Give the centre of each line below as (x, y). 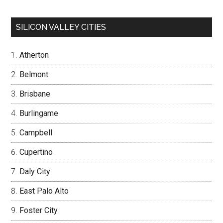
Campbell (36, 133)
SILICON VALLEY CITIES (61, 27)
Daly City (35, 171)
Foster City (39, 210)
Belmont (34, 74)
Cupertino (36, 152)
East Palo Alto (44, 191)
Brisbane (35, 94)
